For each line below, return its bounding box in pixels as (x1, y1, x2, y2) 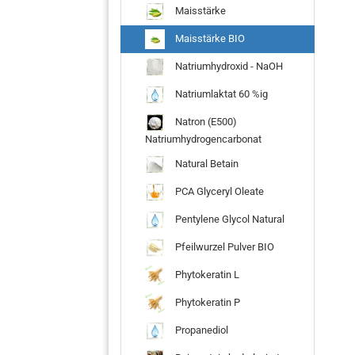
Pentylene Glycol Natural (173, 212, 284, 225)
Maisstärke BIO (173, 32, 245, 44)
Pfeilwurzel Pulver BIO (173, 240, 274, 253)
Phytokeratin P (173, 296, 240, 308)
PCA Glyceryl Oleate (173, 185, 264, 197)
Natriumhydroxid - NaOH (173, 59, 283, 72)
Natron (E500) (173, 115, 237, 128)
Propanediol (173, 323, 228, 336)
